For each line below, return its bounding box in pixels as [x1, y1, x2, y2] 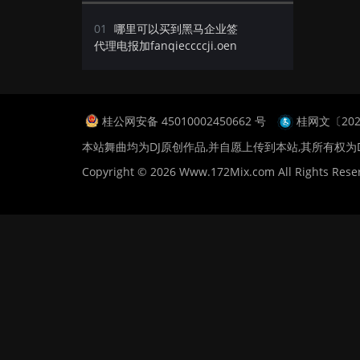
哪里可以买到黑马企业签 [114, 21, 238, 36]
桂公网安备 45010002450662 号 [102, 112, 269, 129]
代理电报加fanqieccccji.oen [94, 38, 237, 53]
